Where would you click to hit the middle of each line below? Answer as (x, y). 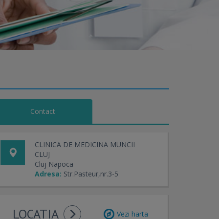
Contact (43, 111)
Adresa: (48, 174)
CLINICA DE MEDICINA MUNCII (85, 144)
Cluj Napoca (54, 164)
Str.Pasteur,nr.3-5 (91, 174)
